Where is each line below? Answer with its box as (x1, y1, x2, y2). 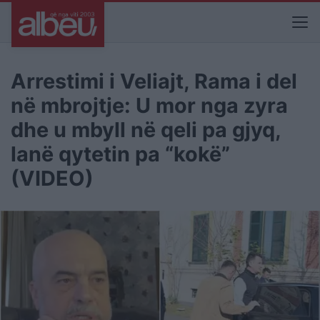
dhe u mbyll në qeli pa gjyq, (11, 117, 281, 142)
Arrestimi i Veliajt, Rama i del (11, 69, 297, 94)
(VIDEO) (11, 166, 94, 191)
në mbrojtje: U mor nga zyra (11, 93, 288, 118)
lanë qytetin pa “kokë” (11, 141, 230, 166)
